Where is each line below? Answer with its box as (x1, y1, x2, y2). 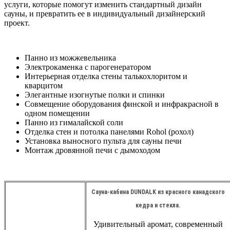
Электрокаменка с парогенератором (25, 63, 151, 72)
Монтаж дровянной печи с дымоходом (25, 146, 160, 155)
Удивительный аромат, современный (93, 220, 223, 229)
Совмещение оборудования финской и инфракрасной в (25, 100, 219, 109)
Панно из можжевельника (25, 53, 116, 63)
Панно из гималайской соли (25, 118, 123, 127)
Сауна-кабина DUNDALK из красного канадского (91, 188, 225, 196)
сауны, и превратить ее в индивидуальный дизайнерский (4, 9, 205, 18)
